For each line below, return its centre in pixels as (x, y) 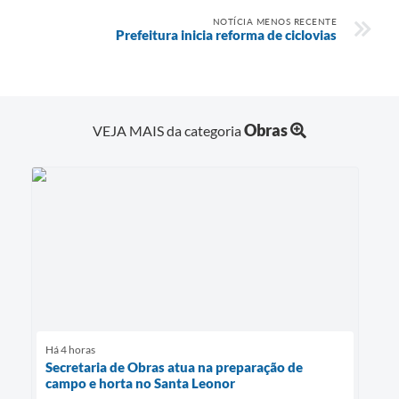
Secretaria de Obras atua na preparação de (174, 367)
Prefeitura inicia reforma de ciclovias (226, 34)
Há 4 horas (70, 350)
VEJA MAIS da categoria (168, 131)
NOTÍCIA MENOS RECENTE (274, 21)
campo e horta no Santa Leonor (140, 383)
